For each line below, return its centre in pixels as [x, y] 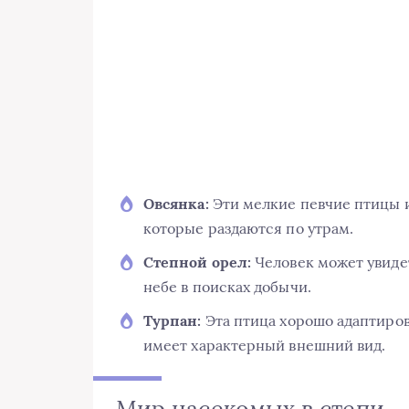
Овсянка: [176, 204]
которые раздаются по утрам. [249, 229]
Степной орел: [198, 262]
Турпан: [173, 321]
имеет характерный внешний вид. [265, 346]
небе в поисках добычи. [227, 287]
